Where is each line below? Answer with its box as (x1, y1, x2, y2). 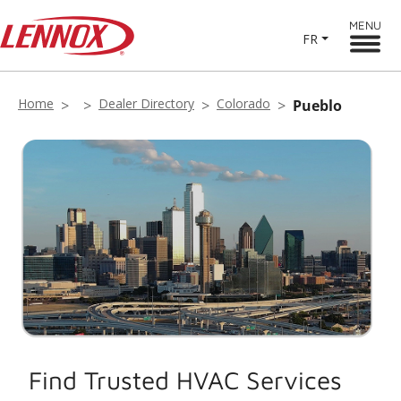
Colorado (217, 95, 270, 112)
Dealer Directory (98, 95, 194, 112)
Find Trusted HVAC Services (29, 364, 342, 395)
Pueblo (293, 96, 342, 115)
